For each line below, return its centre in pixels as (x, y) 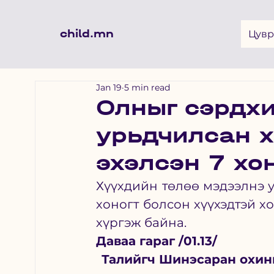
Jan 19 (109, 87)
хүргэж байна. (143, 222)
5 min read (147, 87)
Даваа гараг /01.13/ (157, 241)
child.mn (87, 34)
